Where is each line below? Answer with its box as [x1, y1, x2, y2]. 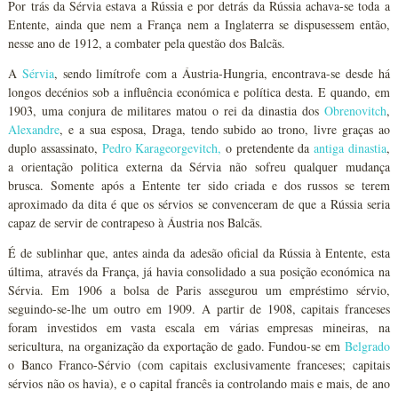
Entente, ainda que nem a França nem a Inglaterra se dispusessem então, [8, 16, 390, 33]
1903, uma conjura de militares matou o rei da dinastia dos [8, 102, 324, 119]
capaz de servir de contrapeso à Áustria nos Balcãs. [8, 214, 264, 231]
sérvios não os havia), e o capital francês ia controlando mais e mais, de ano [8, 375, 390, 392]
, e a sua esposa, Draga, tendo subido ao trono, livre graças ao [60, 121, 390, 138]
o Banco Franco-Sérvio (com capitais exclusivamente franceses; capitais [8, 356, 390, 373]
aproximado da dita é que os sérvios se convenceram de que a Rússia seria [8, 195, 390, 212]
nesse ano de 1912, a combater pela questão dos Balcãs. [8, 35, 286, 52]
